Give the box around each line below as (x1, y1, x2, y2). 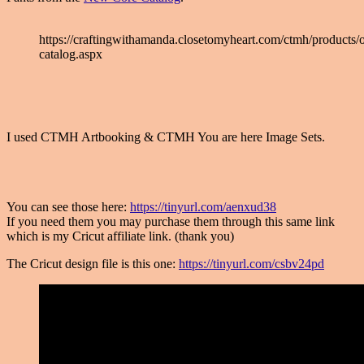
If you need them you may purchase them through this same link (6, 214, 335, 229)
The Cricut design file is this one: (6, 257, 179, 271)
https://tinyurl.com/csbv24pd (179, 257, 324, 271)
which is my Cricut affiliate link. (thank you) (6, 229, 234, 244)
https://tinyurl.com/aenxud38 (130, 200, 276, 214)
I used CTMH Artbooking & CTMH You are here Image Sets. (6, 130, 325, 145)
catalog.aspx (39, 47, 102, 62)
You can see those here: (6, 200, 130, 214)
